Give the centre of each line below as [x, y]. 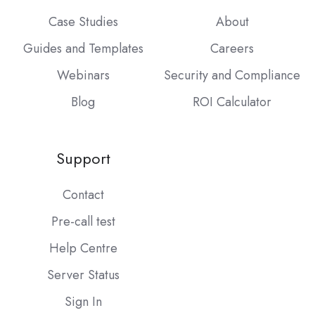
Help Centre [83, 249]
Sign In [83, 302]
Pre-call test [83, 222]
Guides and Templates [83, 49]
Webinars [83, 76]
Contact [83, 195]
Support [83, 159]
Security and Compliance [232, 76]
